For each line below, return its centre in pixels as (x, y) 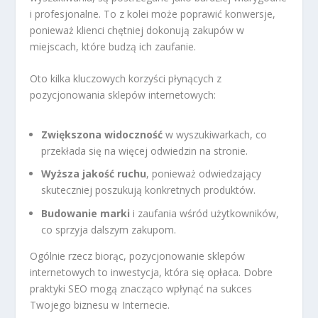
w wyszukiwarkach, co (215, 134)
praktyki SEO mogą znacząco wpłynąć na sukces (141, 289)
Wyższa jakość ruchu (94, 174)
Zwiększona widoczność (102, 134)
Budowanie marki (86, 214)
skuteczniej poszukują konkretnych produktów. (149, 190)
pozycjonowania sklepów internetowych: (123, 95)
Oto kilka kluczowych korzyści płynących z (126, 79)
